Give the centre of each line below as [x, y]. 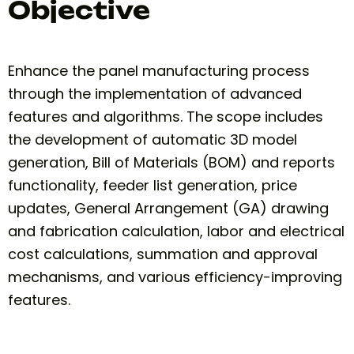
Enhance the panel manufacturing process [159, 71]
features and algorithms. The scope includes [166, 117]
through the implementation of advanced [155, 94]
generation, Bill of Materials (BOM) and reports [171, 162]
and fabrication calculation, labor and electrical [176, 231]
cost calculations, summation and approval [163, 254]
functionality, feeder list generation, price [153, 185]
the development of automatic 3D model [153, 139]
